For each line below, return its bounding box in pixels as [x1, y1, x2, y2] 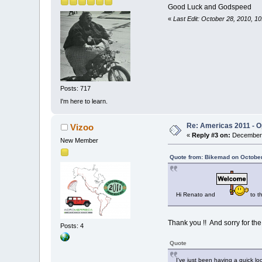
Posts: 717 [60, 85, 91, 92]
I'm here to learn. [60, 97, 108, 105]
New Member [60, 136, 99, 144]
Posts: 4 [60, 222, 84, 230]
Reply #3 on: [192, 131, 231, 139]
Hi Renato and [175, 191, 215, 198]
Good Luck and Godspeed [167, 2, 251, 11]
